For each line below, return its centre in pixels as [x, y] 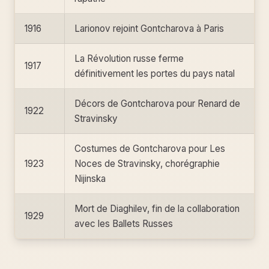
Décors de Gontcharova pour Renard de [157, 104]
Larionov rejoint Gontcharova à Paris [149, 29]
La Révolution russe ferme [129, 59]
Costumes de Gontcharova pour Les [150, 149]
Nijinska [90, 179]
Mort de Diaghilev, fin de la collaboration [157, 209]
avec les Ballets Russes [124, 224]
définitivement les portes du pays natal [155, 74]
